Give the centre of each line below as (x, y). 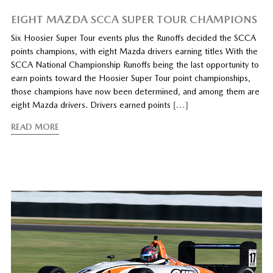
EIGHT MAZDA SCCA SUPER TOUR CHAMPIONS (134, 19)
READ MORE (35, 126)
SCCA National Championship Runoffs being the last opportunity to (135, 64)
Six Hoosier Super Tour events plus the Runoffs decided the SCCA (133, 37)
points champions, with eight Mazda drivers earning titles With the (134, 51)
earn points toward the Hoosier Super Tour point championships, (130, 78)
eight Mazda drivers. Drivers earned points (92, 105)
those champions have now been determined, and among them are (135, 91)
